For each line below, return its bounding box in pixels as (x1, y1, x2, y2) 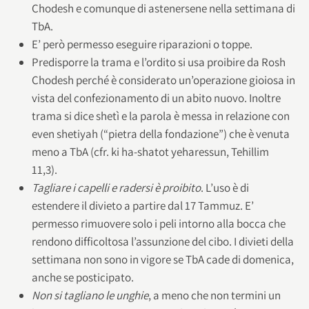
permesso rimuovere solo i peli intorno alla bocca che (31, 215, 286, 231)
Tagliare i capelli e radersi (31, 179, 152, 195)
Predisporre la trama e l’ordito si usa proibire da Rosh (31, 54, 286, 70)
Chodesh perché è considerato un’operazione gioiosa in (31, 72, 295, 88)
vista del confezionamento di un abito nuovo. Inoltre (31, 90, 281, 106)
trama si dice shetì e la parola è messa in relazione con (31, 108, 290, 123)
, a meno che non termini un (148, 287, 281, 303)
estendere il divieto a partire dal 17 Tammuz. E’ (31, 197, 254, 213)
